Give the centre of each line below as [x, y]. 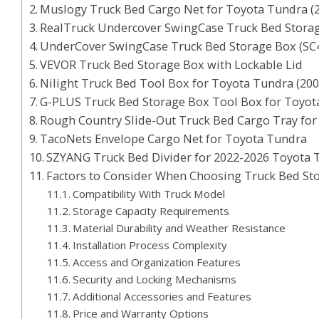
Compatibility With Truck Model [148, 193]
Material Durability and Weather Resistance [179, 228]
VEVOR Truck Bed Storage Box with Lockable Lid [172, 64]
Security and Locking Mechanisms [154, 279]
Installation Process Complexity [150, 245]
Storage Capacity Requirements [151, 210]
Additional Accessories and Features [162, 296]
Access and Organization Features [156, 262]
